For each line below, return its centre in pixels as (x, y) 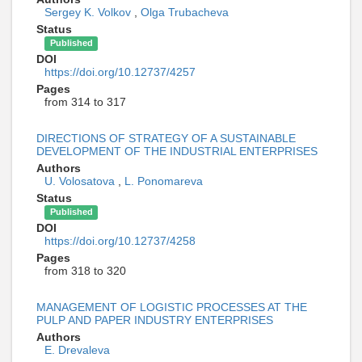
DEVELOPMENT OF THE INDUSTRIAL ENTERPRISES (177, 152)
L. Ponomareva (164, 181)
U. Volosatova (81, 181)
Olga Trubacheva (185, 13)
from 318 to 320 (85, 271)
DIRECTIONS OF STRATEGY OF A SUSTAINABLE (166, 139)
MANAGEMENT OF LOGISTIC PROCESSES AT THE (172, 307)
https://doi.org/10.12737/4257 (120, 72)
